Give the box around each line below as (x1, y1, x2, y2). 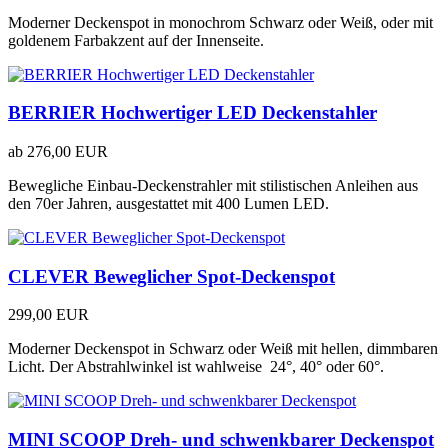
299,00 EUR (8, 306, 89, 324)
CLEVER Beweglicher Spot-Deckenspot (8, 265, 335, 287)
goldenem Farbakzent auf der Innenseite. (8, 31, 264, 49)
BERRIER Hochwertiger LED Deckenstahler (8, 102, 377, 124)
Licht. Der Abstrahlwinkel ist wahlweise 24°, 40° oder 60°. (8, 358, 384, 376)
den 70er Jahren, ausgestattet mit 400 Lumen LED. (8, 194, 329, 212)
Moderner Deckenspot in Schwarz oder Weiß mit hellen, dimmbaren (8, 340, 438, 358)
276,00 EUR (27, 142, 108, 160)
